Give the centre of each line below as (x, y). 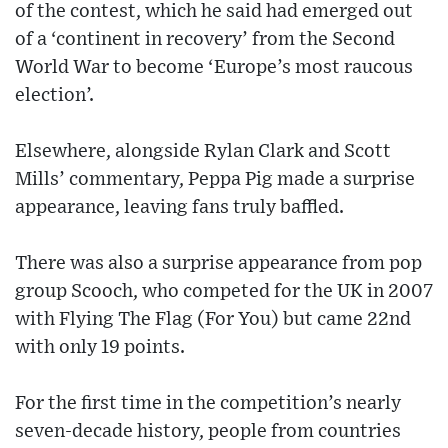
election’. (54, 95)
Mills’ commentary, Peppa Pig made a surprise (215, 179)
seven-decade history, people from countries (208, 431)
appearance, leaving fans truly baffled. (179, 207)
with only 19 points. (100, 347)
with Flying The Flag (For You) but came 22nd (213, 319)
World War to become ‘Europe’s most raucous (214, 67)
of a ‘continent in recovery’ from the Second (205, 39)
